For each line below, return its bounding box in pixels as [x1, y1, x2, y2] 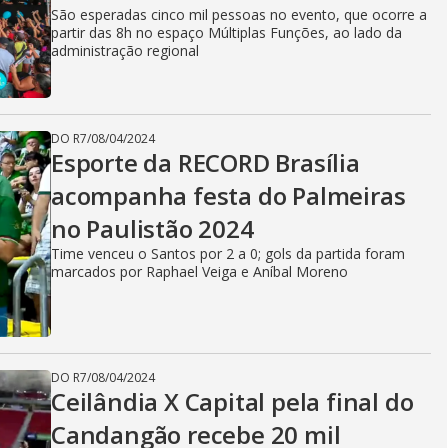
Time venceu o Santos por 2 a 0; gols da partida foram [51, 244, 405, 263]
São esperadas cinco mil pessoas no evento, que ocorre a [51, 5, 427, 24]
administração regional [51, 41, 199, 60]
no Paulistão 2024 [51, 212, 254, 245]
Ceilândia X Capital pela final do [51, 385, 414, 418]
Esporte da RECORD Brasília [51, 146, 360, 179]
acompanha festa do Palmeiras [51, 179, 406, 212]
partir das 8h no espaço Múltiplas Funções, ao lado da [51, 23, 402, 42]
